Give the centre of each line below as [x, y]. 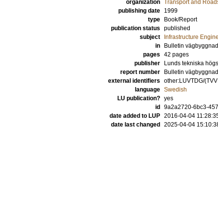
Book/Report [181, 19]
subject [150, 37]
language [147, 90]
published [177, 28]
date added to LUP [135, 116]
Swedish [175, 90]
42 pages [176, 54]
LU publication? [139, 98]
